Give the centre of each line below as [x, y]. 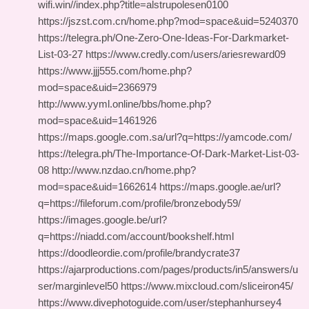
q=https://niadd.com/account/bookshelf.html [136, 236]
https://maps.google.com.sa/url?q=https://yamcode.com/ [165, 137]
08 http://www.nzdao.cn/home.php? [117, 170]
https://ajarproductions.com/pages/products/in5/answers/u [168, 269]
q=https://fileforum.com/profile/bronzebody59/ [139, 203]
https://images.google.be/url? [102, 220]
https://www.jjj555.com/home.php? [115, 71]
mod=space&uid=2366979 [97, 87]
